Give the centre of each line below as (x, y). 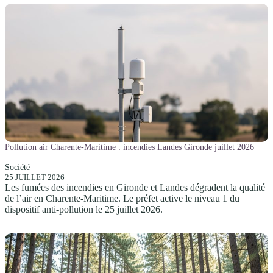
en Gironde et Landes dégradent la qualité (184, 187)
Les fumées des (36, 187)
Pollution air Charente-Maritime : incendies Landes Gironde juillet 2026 (129, 147)
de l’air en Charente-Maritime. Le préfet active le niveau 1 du (122, 198)
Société (17, 167)
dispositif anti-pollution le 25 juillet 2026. (84, 209)
